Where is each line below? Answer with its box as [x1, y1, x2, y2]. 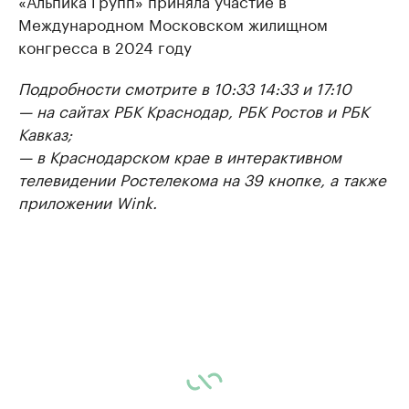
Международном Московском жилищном [18, 11, 328, 35]
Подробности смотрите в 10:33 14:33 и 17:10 [18, 75, 351, 99]
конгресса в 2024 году [18, 34, 192, 58]
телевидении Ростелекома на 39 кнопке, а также [18, 166, 386, 190]
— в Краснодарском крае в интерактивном [18, 143, 341, 167]
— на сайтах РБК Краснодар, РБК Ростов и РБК [18, 98, 369, 121]
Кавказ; [18, 121, 72, 144]
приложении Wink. [18, 189, 157, 213]
